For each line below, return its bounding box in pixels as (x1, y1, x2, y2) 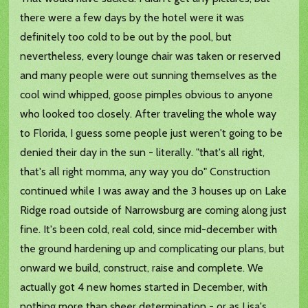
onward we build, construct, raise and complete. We (20, 261, 264, 275)
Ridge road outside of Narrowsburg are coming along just (20, 203, 287, 217)
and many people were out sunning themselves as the (20, 69, 278, 82)
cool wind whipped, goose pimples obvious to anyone (20, 88, 274, 102)
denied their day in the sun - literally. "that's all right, (20, 146, 265, 159)
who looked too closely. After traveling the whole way (20, 107, 277, 121)
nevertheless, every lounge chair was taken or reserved (20, 49, 281, 63)
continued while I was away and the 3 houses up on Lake (20, 184, 287, 198)
